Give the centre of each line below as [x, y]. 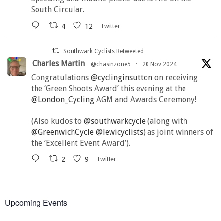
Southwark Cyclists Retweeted [104, 52]
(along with [166, 121]
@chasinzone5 [111, 64]
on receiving [175, 78]
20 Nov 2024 [159, 64]
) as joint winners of [178, 132]
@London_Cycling [63, 100]
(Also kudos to [57, 121]
